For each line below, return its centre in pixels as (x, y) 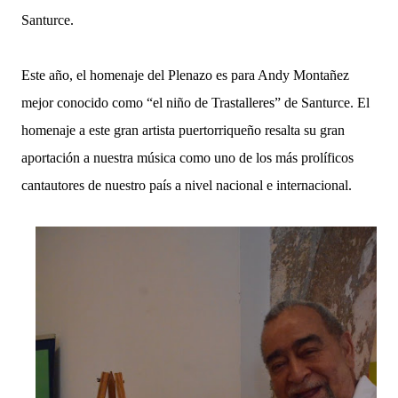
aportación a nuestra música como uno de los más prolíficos (187, 158)
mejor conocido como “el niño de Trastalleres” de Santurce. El (195, 103)
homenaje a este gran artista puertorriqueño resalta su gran (183, 130)
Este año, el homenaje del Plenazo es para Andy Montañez (185, 75)
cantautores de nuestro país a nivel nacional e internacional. (187, 185)
